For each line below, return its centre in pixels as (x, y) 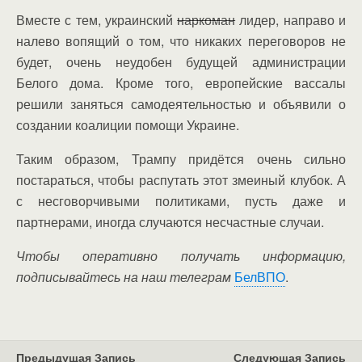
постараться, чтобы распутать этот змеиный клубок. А (181, 180)
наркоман (206, 20)
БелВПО (260, 277)
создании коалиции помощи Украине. (128, 125)
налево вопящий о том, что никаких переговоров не (181, 41)
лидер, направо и (291, 20)
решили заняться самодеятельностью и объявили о (181, 104)
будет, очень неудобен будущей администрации (181, 62)
